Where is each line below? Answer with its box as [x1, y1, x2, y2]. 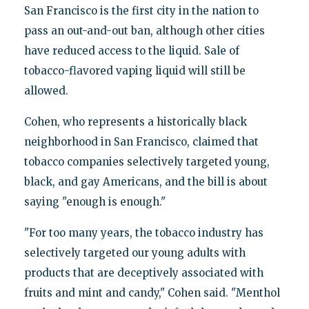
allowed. [23, 83, 68, 97]
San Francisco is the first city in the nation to [23, 3, 259, 17]
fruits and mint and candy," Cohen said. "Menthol [23, 286, 280, 299]
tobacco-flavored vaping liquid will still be [23, 63, 246, 77]
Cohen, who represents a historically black [23, 114, 247, 128]
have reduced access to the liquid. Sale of [23, 43, 239, 57]
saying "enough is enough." [23, 195, 166, 208]
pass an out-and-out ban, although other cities [23, 23, 265, 37]
